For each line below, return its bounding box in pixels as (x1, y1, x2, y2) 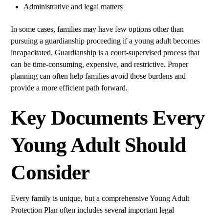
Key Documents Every (11, 106, 205, 130)
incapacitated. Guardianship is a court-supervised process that (11, 48, 200, 57)
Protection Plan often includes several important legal (11, 206, 175, 215)
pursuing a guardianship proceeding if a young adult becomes (11, 37, 200, 45)
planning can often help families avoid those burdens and (11, 72, 186, 81)
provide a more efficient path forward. (11, 84, 128, 92)
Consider (11, 161, 90, 184)
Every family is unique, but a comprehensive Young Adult (11, 194, 190, 203)
